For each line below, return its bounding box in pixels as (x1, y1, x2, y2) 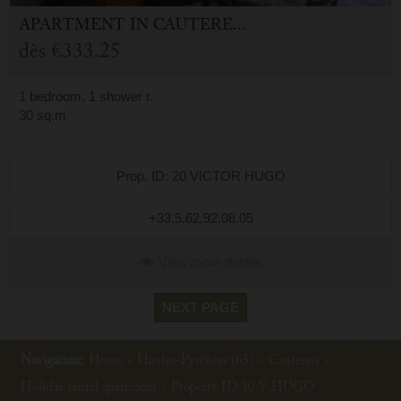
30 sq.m (19, 107, 66, 124)
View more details (154, 254, 262, 270)
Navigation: (21, 350, 83, 374)
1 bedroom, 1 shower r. (19, 89, 153, 105)
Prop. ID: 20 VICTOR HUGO (115, 168, 286, 184)
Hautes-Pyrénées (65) (137, 350, 254, 374)
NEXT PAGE (162, 300, 239, 316)
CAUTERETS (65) (153, 13, 233, 42)
